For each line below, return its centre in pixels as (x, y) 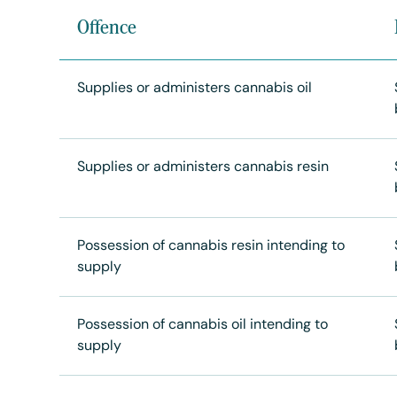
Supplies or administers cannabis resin (203, 167)
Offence (107, 27)
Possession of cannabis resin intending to (211, 246)
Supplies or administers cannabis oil (195, 89)
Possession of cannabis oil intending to (203, 325)
